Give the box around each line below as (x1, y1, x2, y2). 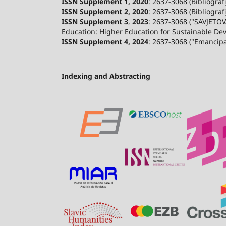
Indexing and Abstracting (62, 71, 150, 81)
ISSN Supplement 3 (62, 16, 128, 26)
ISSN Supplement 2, (62, 6, 130, 16)
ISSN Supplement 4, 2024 (62, 36, 148, 46)
